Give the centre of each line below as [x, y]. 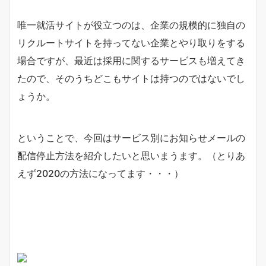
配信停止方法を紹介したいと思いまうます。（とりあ [131, 156]
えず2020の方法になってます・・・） [100, 174]
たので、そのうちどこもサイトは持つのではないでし [131, 79]
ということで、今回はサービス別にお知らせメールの [131, 138]
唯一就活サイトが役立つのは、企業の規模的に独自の [131, 25]
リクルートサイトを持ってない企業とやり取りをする [131, 43]
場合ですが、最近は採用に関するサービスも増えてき [131, 61]
